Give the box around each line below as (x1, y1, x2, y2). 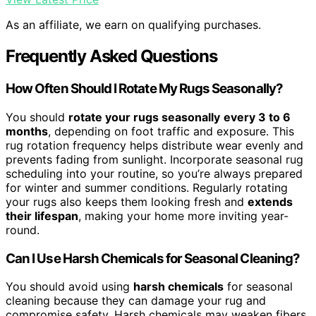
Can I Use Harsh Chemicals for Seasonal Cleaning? (6, 250, 300, 267)
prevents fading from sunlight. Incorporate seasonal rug (6, 152, 303, 166)
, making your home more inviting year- (78, 208, 288, 223)
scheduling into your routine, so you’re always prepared (6, 166, 303, 181)
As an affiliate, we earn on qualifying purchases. (6, 18, 261, 32)
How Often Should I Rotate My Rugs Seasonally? (6, 80, 283, 97)
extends (248, 194, 293, 209)
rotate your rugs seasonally (68, 109, 220, 124)
